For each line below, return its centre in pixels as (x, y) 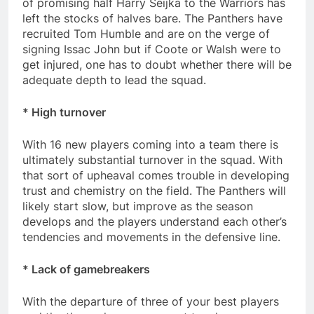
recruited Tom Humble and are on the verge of (146, 33)
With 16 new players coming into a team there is (150, 144)
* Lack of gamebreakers (86, 269)
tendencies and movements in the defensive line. (151, 237)
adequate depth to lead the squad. (114, 80)
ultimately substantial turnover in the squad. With (152, 159)
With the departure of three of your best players (151, 301)
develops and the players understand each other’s (155, 221)
